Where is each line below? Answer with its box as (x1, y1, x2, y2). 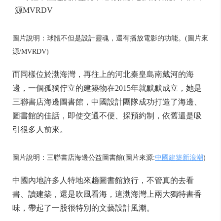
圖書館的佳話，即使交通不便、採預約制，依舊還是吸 (12, 111, 202, 120)
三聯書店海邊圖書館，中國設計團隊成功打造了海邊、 (12, 98, 202, 106)
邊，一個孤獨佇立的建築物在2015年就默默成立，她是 (12, 84, 202, 92)
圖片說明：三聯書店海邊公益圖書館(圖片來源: (12, 154, 155, 161)
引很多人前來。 (12, 125, 68, 134)
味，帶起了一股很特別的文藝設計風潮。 (12, 204, 154, 212)
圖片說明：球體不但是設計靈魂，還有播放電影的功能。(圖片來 (12, 35, 208, 42)
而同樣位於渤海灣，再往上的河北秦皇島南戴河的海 (12, 70, 194, 78)
